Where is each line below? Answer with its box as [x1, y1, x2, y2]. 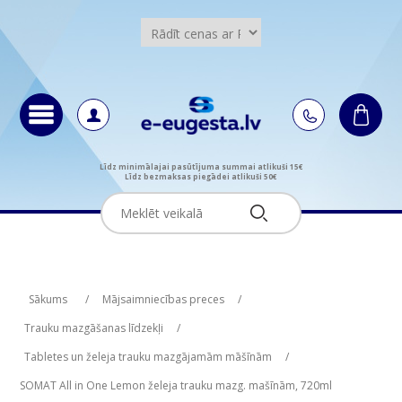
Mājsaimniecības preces [101, 291, 224, 307]
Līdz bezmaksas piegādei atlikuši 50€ [125, 170, 277, 181]
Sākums [28, 291, 67, 307]
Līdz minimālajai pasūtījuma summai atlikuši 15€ [99, 161, 303, 171]
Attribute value [248, 275, 323, 292]
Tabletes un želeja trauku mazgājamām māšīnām [23, 348, 272, 364]
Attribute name [62, 275, 139, 292]
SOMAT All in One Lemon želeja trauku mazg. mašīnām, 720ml [19, 377, 332, 393]
